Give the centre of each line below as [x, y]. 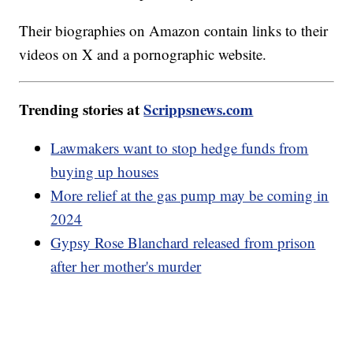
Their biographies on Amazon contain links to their [174, 31]
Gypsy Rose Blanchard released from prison [183, 243]
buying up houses [105, 172]
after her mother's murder [126, 266]
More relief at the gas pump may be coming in [190, 195]
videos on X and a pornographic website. [143, 54]
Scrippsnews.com [199, 110]
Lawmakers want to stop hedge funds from [180, 148]
